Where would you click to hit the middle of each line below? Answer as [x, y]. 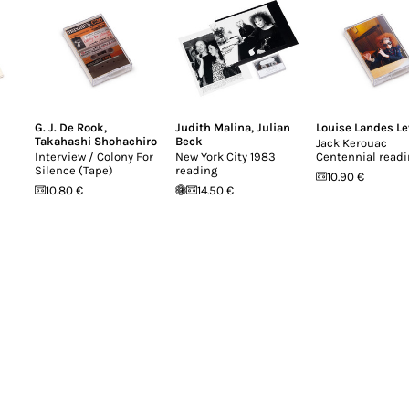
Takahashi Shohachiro [96, 141]
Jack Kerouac [351, 142]
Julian [273, 127]
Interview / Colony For [94, 156]
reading [196, 170]
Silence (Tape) [74, 170]
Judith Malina [213, 127]
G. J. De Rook [69, 127]
